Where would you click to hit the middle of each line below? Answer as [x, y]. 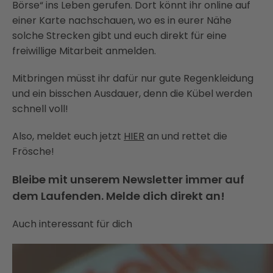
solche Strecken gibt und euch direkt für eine [119, 36]
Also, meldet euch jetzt [68, 136]
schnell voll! [40, 109]
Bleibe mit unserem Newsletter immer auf [128, 179]
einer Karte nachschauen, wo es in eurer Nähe [122, 20]
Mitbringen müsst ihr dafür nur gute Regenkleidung [133, 78]
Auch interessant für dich [72, 224]
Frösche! [33, 151]
